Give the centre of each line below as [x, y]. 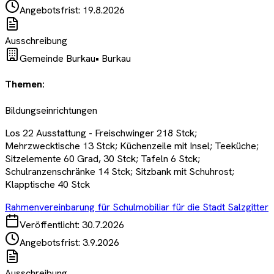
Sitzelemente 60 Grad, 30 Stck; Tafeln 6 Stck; [102, 158]
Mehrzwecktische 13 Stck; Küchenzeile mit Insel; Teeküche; [132, 146]
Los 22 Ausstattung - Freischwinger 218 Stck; [101, 133]
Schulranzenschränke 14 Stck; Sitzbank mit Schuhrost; [120, 171]
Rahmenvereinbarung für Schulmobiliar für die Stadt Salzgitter [137, 207]
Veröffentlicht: [51, 224]
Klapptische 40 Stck [47, 184]
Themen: [25, 84]
